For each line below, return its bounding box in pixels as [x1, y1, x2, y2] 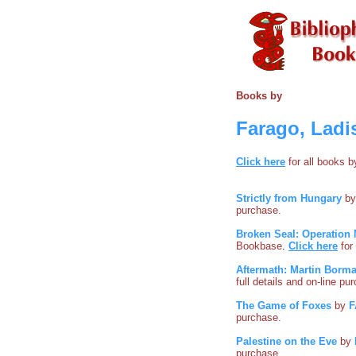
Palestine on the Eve [236, 335, 337, 347]
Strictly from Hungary [236, 192, 342, 204]
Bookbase [236, 239, 282, 252]
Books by [236, 90, 282, 102]
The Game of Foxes [236, 299, 331, 311]
